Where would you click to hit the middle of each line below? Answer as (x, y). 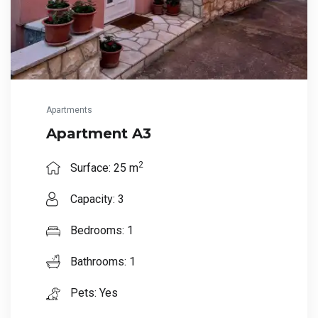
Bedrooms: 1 (100, 231)
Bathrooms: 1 (102, 262)
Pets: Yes (93, 293)
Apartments (69, 110)
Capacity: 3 (96, 199)
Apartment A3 (99, 134)
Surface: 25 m (103, 168)
